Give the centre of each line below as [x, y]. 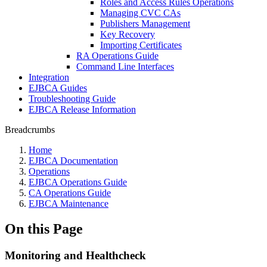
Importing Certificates [141, 45]
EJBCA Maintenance [69, 204]
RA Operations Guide [117, 56]
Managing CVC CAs [140, 13]
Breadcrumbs [30, 130]
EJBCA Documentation [73, 161]
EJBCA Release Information [82, 109]
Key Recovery [128, 34]
